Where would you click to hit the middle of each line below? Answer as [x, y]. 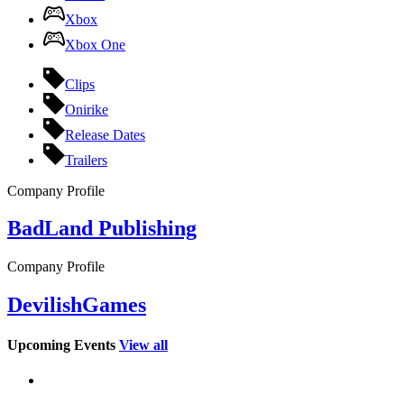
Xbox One [95, 44]
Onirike [87, 109]
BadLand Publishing [102, 229]
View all [143, 344]
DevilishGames [77, 305]
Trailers [86, 160]
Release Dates [105, 134]
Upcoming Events [61, 344]
